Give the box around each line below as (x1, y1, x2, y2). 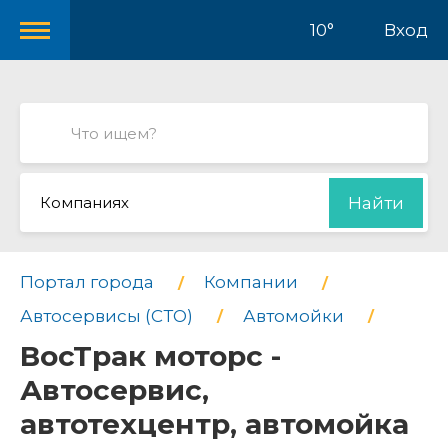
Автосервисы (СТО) (20, 305, 193, 326)
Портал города (20, 272, 154, 292)
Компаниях (40, 193, 129, 212)
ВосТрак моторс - (20, 339, 281, 374)
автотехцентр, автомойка (20, 407, 409, 442)
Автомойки (243, 305, 344, 326)
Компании (204, 272, 298, 292)
